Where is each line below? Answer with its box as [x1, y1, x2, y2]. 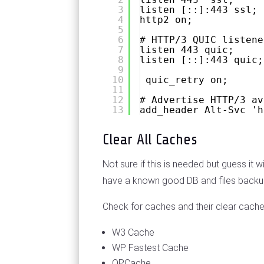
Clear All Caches [103, 131, 198, 148]
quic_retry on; [146, 74, 229, 86]
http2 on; [140, 14, 193, 26]
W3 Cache [112, 227, 155, 239]
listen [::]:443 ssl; [140, 4, 258, 16]
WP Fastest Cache [112, 242, 189, 254]
